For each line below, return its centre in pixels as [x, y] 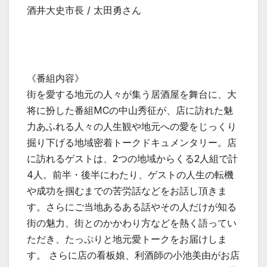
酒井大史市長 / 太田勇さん [84, 10]
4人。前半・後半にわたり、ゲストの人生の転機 [130, 174]
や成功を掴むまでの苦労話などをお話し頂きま [127, 190]
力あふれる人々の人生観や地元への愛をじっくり [132, 126]
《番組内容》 [55, 78]
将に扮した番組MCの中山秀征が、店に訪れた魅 [130, 110]
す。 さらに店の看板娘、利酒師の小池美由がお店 [133, 255]
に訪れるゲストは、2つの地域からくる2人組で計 [132, 158]
